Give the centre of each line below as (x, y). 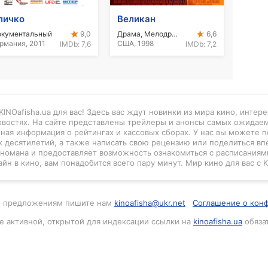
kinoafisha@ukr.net (150, 203)
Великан (136, 19)
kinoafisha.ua (218, 221)
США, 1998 (135, 43)
